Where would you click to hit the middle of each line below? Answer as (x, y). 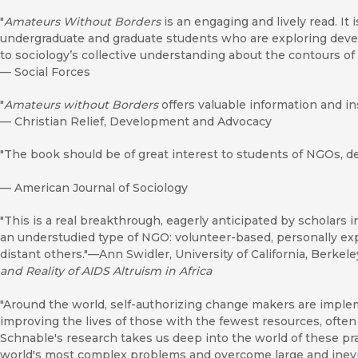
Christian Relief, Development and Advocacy (143, 121)
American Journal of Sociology (101, 187)
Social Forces (52, 72)
